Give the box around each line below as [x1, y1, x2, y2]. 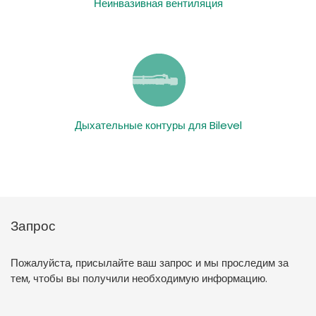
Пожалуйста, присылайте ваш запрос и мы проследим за [11, 255, 288, 270]
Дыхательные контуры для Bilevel [74, 117, 242, 133]
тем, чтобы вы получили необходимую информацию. [11, 270, 267, 286]
